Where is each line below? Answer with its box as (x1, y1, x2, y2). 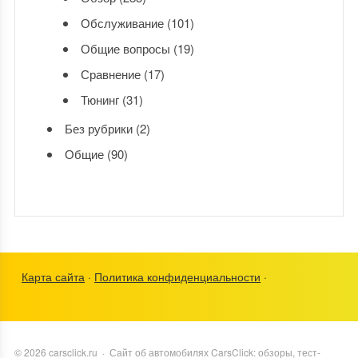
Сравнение (80, 65, 141, 82)
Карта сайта (22, 268, 86, 284)
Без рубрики (64, 119, 133, 137)
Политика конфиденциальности (94, 268, 261, 284)
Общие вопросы (80, 39, 170, 57)
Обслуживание (80, 14, 164, 31)
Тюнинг (80, 90, 119, 108)
